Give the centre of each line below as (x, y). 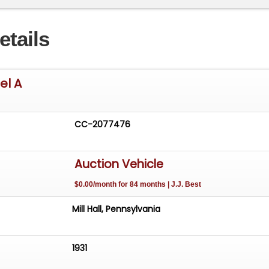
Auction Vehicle (119, 165)
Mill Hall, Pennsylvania (116, 209)
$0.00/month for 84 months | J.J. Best (138, 185)
